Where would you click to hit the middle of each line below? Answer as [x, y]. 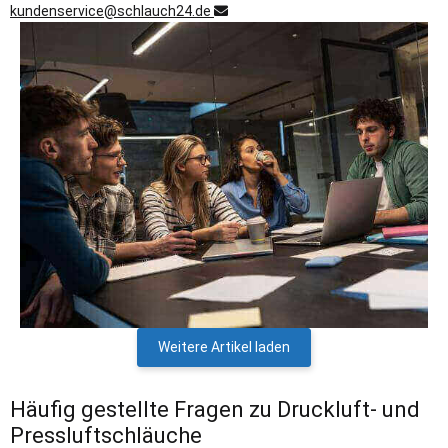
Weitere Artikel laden [224, 346]
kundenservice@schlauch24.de [112, 10]
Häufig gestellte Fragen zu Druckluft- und [215, 409]
